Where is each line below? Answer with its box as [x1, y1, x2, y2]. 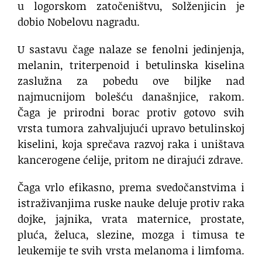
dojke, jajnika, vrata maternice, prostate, [18, 211, 244, 226]
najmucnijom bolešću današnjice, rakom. [18, 88, 244, 104]
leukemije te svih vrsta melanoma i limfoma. [18, 242, 244, 258]
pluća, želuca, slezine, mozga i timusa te [18, 226, 244, 242]
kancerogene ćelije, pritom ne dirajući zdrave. [18, 151, 243, 167]
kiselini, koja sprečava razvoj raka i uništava [18, 136, 244, 151]
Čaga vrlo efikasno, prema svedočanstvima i [18, 179, 244, 195]
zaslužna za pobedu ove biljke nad [18, 73, 244, 88]
